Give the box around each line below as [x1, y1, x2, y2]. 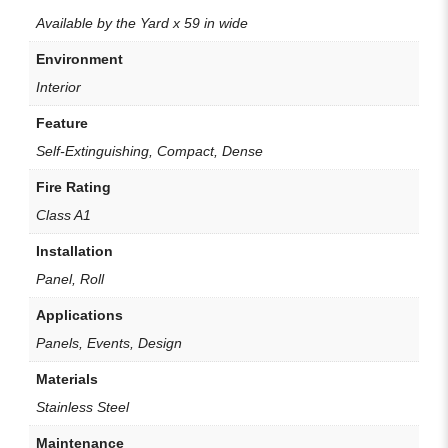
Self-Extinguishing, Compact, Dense [36, 142, 263, 159]
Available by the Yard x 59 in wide [36, 14, 248, 31]
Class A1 [36, 206, 91, 223]
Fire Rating [36, 178, 111, 195]
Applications [36, 306, 123, 323]
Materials [36, 370, 98, 387]
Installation [36, 242, 113, 259]
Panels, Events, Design [36, 334, 182, 351]
